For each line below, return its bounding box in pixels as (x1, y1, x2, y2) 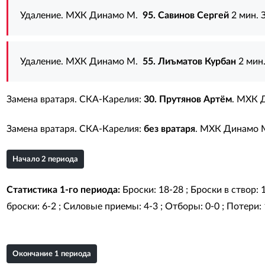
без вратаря (143, 124, 195, 134)
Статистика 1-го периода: (6, 185, 120, 195)
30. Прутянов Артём (143, 95, 232, 104)
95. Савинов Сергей (142, 11, 229, 20)
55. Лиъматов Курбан (142, 57, 236, 66)
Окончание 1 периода (12, 250, 91, 258)
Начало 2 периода (12, 156, 78, 163)
